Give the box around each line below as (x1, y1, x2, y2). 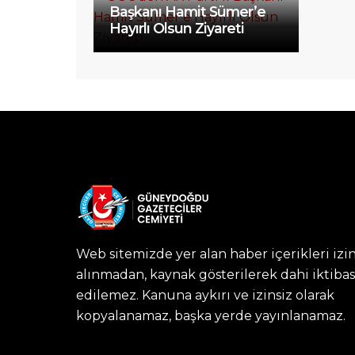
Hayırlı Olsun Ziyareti (109, 19, 244, 36)
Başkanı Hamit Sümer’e (109, 2, 265, 20)
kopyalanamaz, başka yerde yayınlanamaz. (76, 307, 345, 323)
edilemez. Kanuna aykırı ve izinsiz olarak (76, 287, 334, 303)
